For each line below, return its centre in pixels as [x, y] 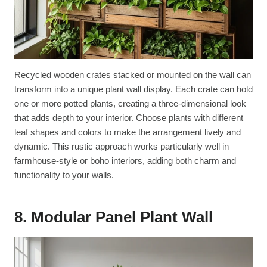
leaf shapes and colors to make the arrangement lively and [128, 132]
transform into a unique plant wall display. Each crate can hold [133, 89]
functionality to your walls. [64, 175]
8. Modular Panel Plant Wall [114, 217]
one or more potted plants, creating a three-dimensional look [130, 103]
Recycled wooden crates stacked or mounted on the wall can [133, 74]
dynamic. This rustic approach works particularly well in [122, 146]
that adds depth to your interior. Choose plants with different [129, 117]
